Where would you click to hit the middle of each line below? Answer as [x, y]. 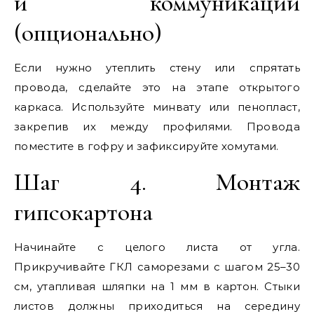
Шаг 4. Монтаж [157, 182]
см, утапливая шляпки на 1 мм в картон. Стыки [157, 286]
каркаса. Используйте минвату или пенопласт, [157, 107]
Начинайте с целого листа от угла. [157, 247]
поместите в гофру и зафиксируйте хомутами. [146, 146]
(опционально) [88, 33]
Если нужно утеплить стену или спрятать [157, 68]
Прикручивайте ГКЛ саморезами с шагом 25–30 [157, 267]
